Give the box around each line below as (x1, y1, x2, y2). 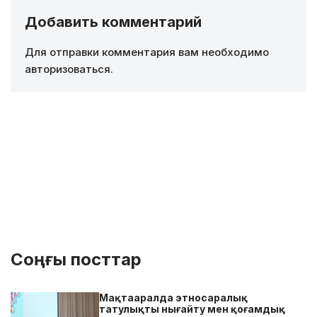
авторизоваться (25, 62, 110, 76)
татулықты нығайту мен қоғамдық (99, 303, 286, 316)
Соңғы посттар (11, 249, 142, 270)
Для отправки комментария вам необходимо (25, 45, 269, 59)
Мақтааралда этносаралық (99, 292, 248, 304)
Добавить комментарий (25, 13, 202, 31)
